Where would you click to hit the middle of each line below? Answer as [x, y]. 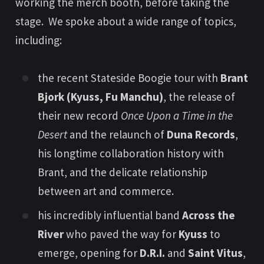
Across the [209, 215]
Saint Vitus [216, 253]
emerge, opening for [89, 253]
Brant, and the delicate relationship [123, 172]
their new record [80, 115]
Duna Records [201, 134]
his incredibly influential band [110, 215]
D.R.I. [153, 253]
